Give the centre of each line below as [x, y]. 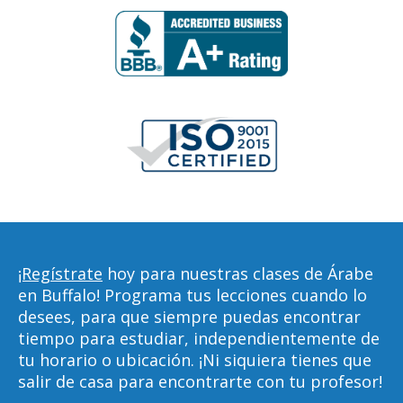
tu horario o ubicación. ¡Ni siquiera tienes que [195, 360]
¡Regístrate [60, 273]
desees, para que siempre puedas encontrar [189, 317]
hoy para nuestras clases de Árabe [238, 273]
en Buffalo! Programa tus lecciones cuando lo [193, 295]
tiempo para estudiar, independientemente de [199, 338]
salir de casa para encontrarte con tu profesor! [200, 381]
